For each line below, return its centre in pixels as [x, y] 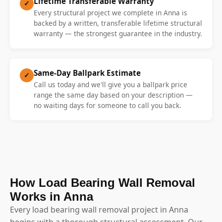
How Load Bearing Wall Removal [103, 182]
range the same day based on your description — [113, 95]
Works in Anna [52, 196]
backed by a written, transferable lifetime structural [118, 23]
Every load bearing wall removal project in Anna [99, 209]
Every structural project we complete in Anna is [111, 12]
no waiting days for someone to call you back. [108, 105]
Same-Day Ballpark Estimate [87, 73]
